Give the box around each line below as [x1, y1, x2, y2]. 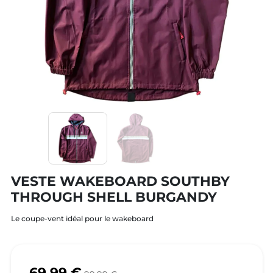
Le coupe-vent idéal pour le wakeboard [10, 214, 154, 224]
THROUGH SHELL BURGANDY [10, 188, 217, 206]
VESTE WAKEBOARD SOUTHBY [10, 172, 230, 190]
